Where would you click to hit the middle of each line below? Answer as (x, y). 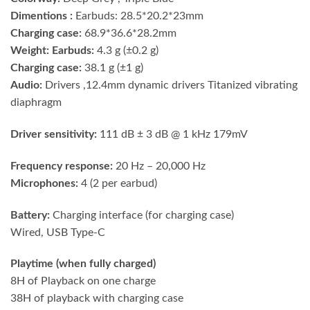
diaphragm (36, 103)
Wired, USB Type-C (58, 232)
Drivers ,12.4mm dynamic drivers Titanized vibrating (170, 85)
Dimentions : (42, 16)
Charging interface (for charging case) (142, 215)
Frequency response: (63, 166)
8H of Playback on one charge (83, 281)
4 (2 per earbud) (118, 183)
